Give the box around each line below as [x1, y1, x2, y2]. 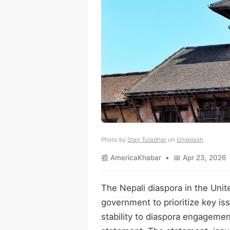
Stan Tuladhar [127, 136, 166, 143]
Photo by [101, 136, 127, 143]
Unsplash [177, 136, 203, 143]
